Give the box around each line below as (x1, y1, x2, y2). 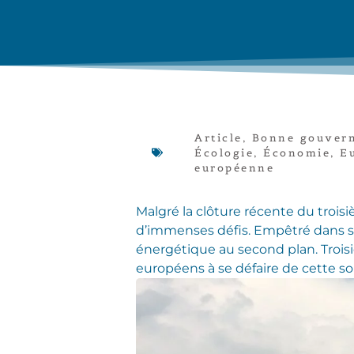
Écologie (194, 145, 254, 160)
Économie (263, 145, 330, 160)
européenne (194, 160, 274, 175)
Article (194, 130, 243, 145)
